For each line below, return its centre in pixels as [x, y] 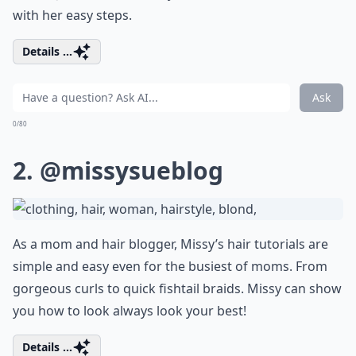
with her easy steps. [72, 15]
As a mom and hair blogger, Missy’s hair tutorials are [170, 244]
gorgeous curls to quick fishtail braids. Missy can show [177, 288]
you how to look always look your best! [130, 310]
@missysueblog [132, 170]
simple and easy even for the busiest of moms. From [170, 266]
